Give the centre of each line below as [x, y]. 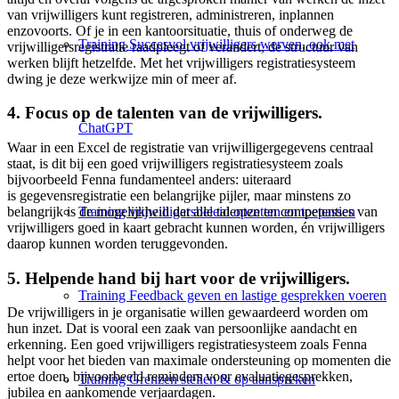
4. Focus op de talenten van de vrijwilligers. [165, 113]
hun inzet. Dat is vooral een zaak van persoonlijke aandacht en [182, 329]
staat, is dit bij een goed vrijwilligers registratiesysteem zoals [175, 164]
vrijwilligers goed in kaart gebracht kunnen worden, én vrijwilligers [196, 228]
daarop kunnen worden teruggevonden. [118, 244]
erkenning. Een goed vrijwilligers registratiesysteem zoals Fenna [187, 345]
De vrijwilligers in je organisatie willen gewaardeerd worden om [187, 313]
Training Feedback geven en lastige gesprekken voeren [232, 296]
